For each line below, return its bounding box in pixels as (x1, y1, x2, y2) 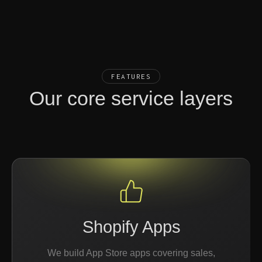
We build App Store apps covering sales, (47, 248, 215, 258)
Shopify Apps (82, 218, 181, 236)
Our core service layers (29, 87, 233, 109)
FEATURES (111, 73, 151, 80)
